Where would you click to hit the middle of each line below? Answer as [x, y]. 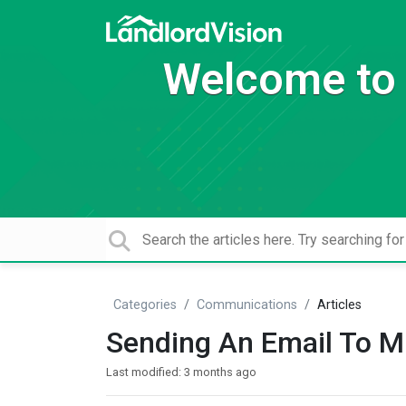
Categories [145, 305]
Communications [247, 305]
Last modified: [145, 372]
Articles [339, 305]
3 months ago [220, 372]
